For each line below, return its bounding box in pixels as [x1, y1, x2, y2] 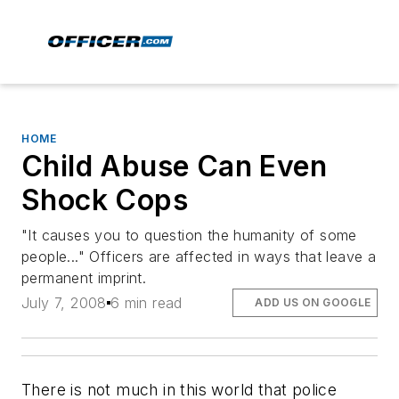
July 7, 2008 [21, 294, 107, 313]
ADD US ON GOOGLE [255, 296, 371, 310]
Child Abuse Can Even [21, 149, 327, 183]
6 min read [110, 294, 183, 313]
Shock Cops [21, 183, 188, 217]
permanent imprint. [21, 269, 147, 287]
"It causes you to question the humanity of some [21, 226, 357, 244]
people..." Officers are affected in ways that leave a [21, 248, 377, 265]
